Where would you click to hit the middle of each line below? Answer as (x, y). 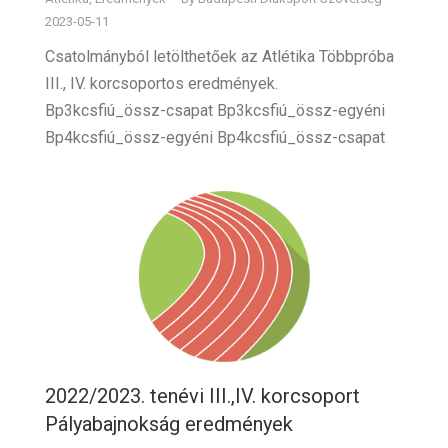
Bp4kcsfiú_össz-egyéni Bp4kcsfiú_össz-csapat (215, 137)
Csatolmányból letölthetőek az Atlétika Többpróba (219, 56)
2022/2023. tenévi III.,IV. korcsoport (202, 395)
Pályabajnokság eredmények (169, 423)
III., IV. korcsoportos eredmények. (161, 83)
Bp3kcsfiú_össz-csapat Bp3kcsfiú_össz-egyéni (215, 110)
